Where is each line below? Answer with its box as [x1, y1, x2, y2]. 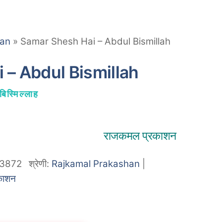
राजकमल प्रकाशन [103, 129, 176, 143]
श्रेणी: [29, 158, 52, 170]
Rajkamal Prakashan [52, 158, 140, 170]
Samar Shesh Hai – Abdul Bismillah [20, 36, 171, 48]
